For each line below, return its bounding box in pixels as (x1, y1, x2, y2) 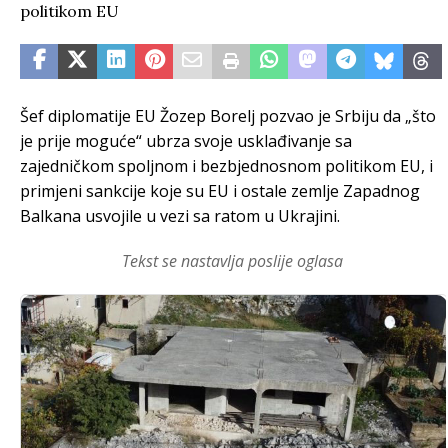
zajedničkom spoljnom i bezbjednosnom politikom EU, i (20, 155, 433, 177)
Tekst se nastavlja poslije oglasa (122, 250, 344, 272)
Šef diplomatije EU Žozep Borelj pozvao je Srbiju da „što (20, 105, 436, 127)
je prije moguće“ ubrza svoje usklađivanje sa (20, 130, 352, 152)
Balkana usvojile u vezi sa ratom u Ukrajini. (20, 205, 340, 227)
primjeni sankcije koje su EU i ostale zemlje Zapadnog (20, 180, 420, 202)
